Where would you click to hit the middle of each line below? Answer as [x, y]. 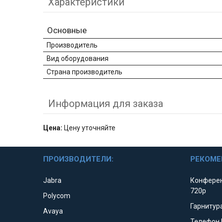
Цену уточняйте [89, 128]
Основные [67, 30]
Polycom [57, 196]
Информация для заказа [106, 104]
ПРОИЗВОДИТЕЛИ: [79, 159]
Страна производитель [84, 72]
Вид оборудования [78, 59]
